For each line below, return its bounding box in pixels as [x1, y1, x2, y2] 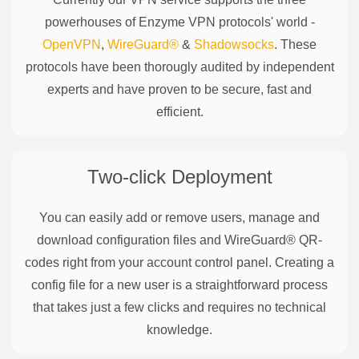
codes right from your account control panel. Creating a [25, 255, 334, 269]
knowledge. [147, 322, 212, 337]
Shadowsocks [194, 37, 274, 51]
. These [274, 37, 317, 51]
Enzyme [138, 14, 185, 29]
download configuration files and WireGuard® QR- [37, 232, 322, 247]
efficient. [155, 104, 204, 119]
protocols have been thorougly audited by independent [25, 59, 334, 74]
